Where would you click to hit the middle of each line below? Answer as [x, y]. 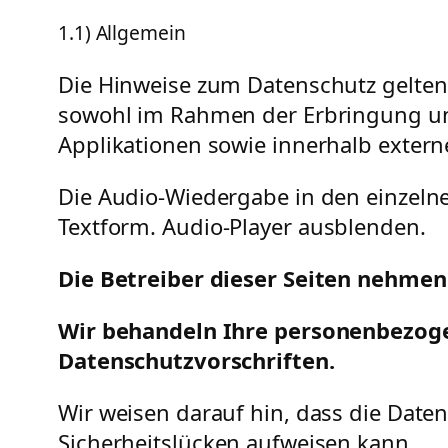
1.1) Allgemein [122, 33]
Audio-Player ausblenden [291, 225]
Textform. [110, 225]
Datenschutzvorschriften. [196, 359]
